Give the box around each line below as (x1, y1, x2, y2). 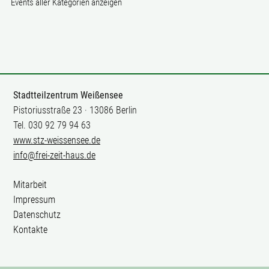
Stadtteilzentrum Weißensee (13, 89, 123, 101)
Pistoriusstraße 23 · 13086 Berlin (13, 104, 137, 116)
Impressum (13, 194, 55, 205)
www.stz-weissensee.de (13, 134, 100, 146)
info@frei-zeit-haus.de (13, 150, 95, 161)
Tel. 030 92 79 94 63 (13, 119, 91, 131)
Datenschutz (13, 209, 61, 220)
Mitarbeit (13, 179, 47, 190)
